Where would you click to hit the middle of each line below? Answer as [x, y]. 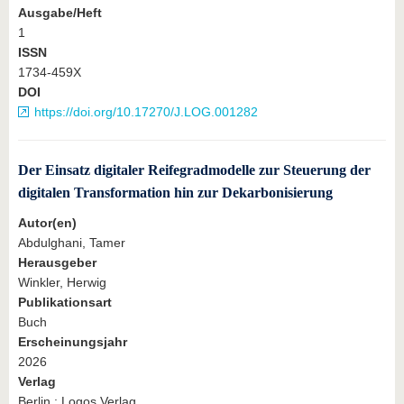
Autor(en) [47, 222]
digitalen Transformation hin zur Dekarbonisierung [175, 192]
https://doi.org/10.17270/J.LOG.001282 [146, 111]
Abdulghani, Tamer [72, 242]
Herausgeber [57, 262]
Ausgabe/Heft [60, 12]
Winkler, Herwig [62, 282]
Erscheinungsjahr [73, 341]
